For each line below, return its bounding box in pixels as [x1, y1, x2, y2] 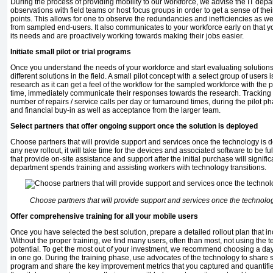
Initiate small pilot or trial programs [10, 48, 131, 57]
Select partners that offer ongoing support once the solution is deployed [10, 122, 258, 131]
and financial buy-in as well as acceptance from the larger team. [10, 106, 221, 115]
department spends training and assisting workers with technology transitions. [10, 163, 266, 172]
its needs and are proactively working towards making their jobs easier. [10, 32, 244, 41]
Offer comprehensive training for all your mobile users [10, 212, 198, 221]
